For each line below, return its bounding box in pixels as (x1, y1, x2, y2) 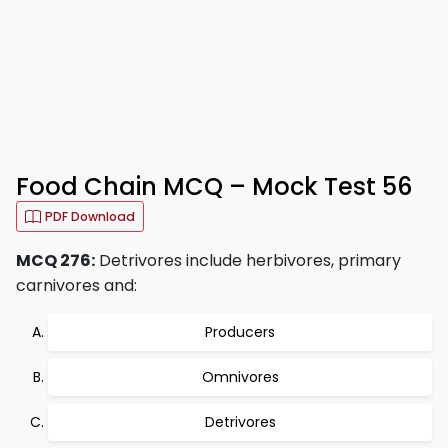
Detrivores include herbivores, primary (95, 249, 401, 272)
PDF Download (45, 208, 135, 225)
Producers (205, 322, 275, 342)
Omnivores (201, 367, 279, 387)
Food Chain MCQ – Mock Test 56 (16, 170, 412, 203)
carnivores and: (16, 274, 137, 297)
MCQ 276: (16, 249, 95, 272)
